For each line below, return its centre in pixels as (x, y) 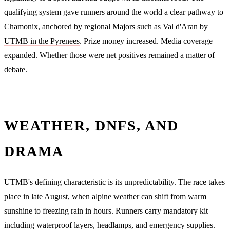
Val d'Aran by (185, 26)
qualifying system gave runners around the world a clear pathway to (114, 12)
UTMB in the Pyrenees (42, 41)
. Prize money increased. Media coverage (146, 41)
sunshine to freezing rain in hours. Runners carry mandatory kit (106, 210)
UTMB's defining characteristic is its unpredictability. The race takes (114, 182)
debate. (16, 69)
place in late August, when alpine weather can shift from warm (105, 196)
